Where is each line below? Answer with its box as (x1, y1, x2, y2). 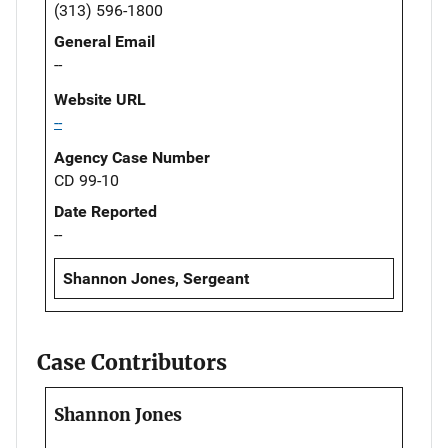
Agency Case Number (54, 147, 210, 167)
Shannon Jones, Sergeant (63, 268, 249, 288)
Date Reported (54, 201, 157, 221)
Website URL (54, 89, 146, 109)
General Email (54, 31, 155, 51)
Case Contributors (37, 349, 227, 377)
